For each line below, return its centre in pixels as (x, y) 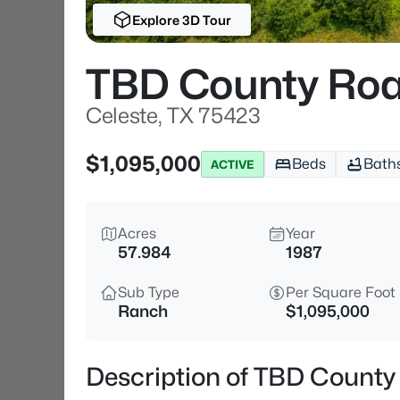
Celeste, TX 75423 (173, 116)
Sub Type (149, 292)
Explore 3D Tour (181, 20)
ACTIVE (233, 164)
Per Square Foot (341, 292)
